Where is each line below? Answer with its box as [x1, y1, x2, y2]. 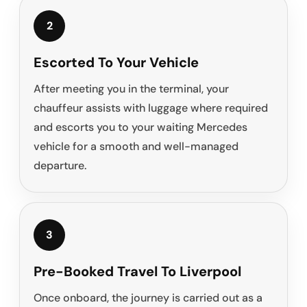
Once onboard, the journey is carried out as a [34, 291, 262, 306]
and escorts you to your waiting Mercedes [34, 120, 247, 135]
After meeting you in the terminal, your [34, 82, 229, 97]
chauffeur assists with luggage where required [34, 101, 268, 116]
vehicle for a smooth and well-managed [34, 139, 238, 154]
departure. [34, 158, 86, 173]
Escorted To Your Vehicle [34, 53, 199, 72]
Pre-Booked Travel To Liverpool [34, 262, 241, 281]
